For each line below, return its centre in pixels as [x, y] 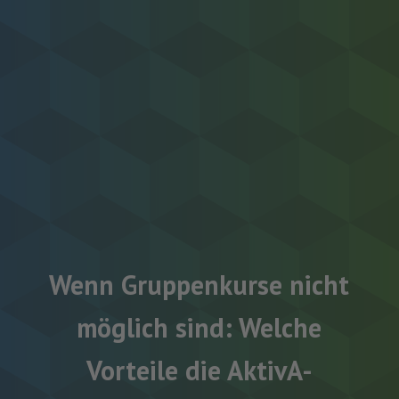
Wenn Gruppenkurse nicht [199, 284]
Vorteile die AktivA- [199, 370]
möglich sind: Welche [199, 327]
